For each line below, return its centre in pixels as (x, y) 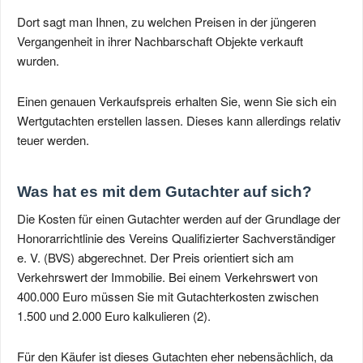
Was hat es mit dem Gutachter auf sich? (164, 192)
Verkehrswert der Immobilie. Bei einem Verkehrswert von (167, 277)
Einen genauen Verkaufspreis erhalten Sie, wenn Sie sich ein (177, 101)
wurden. (38, 60)
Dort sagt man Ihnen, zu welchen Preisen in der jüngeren (167, 21)
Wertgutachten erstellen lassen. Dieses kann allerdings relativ (179, 120)
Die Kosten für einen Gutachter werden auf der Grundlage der (179, 218)
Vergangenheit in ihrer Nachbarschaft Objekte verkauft (160, 41)
